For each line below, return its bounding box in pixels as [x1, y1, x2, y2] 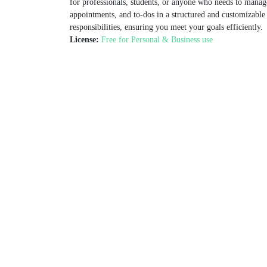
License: [70, 35, 99, 45]
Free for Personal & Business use [101, 35, 213, 45]
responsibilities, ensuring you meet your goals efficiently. [70, 23, 263, 32]
